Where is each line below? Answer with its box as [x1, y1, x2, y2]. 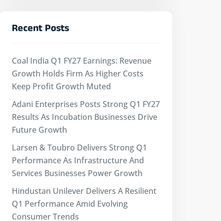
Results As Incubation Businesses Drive [12, 111, 157, 122]
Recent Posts [12, 22, 69, 37]
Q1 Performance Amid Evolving [12, 198, 128, 209]
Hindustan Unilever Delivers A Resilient [12, 185, 156, 196]
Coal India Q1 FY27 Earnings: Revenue [12, 55, 151, 66]
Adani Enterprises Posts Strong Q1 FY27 [12, 99, 160, 110]
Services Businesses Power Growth [12, 168, 143, 179]
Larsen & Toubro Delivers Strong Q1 [12, 142, 147, 153]
